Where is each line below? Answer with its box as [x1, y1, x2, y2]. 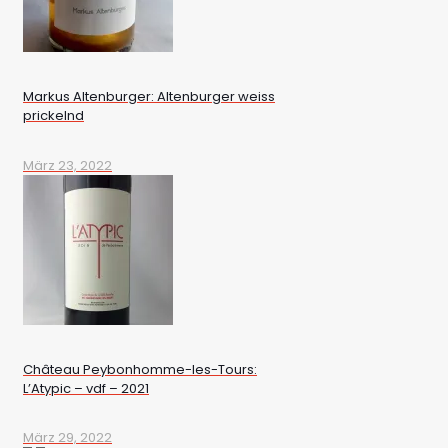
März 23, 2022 [23, 155, 112, 175]
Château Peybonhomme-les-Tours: [23, 359, 257, 379]
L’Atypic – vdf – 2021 [23, 378, 149, 398]
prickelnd [23, 106, 84, 126]
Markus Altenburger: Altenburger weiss [23, 87, 275, 107]
